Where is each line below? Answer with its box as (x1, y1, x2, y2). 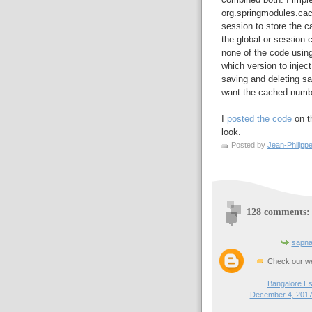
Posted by (231, 141, 267, 150)
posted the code (226, 114, 292, 125)
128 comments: (246, 206, 310, 218)
